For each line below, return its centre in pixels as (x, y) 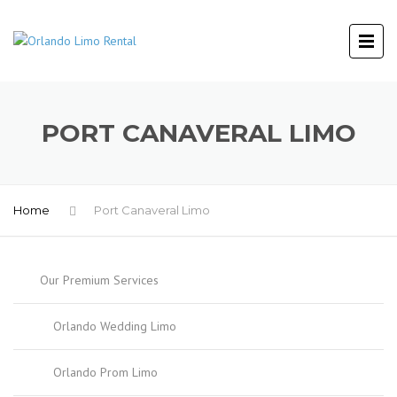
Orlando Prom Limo (105, 372)
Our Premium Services (99, 280)
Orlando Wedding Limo (115, 326)
